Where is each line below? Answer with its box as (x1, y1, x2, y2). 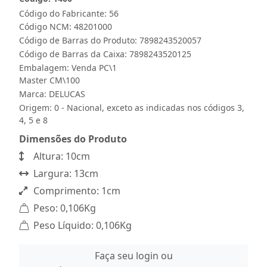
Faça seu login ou (94, 249, 173, 262)
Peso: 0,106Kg (31, 201, 96, 215)
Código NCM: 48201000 (19, 21, 112, 32)
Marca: (19, 88, 49, 100)
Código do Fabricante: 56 (19, 8, 119, 19)
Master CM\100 (19, 74, 80, 86)
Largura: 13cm (31, 167, 98, 180)
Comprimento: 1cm (31, 184, 120, 197)
